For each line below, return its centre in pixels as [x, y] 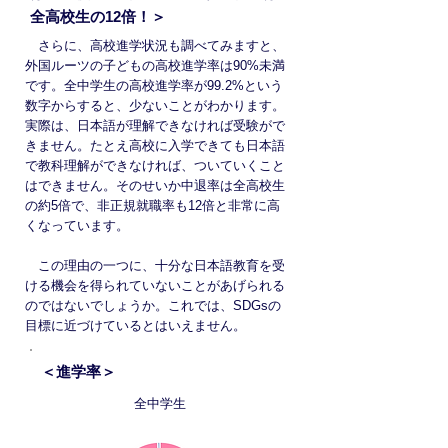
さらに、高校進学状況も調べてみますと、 [155, 45]
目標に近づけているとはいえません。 [135, 325]
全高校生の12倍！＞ [98, 16]
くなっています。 [77, 225]
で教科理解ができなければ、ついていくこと [155, 165]
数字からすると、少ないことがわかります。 [155, 105]
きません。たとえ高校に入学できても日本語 [155, 145]
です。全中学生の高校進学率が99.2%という [154, 85]
